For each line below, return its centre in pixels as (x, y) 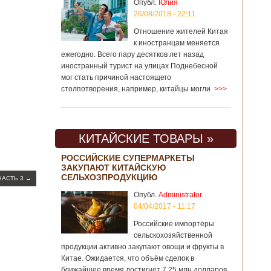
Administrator (180, 195)
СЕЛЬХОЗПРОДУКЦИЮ (109, 177)
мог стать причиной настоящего (116, 77)
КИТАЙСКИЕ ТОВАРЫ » (146, 139)
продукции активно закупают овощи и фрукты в (142, 247)
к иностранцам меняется (177, 43)
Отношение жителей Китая (181, 31)
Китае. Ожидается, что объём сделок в (128, 258)
